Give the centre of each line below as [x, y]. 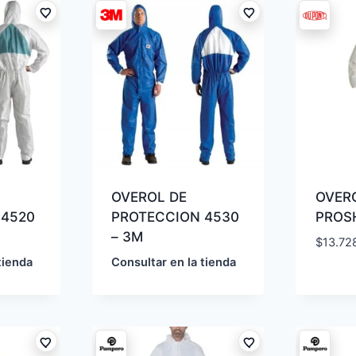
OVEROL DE [149, 197]
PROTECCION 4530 [176, 217]
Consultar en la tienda [174, 263]
